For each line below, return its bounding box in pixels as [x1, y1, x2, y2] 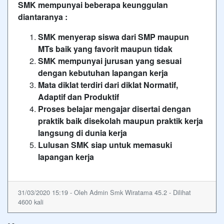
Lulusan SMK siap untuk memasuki [38, 138, 172, 150]
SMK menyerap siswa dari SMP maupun [38, 30, 189, 42]
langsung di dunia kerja [38, 126, 127, 138]
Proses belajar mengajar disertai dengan [38, 102, 191, 114]
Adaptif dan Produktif [38, 90, 119, 102]
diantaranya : [18, 10, 67, 22]
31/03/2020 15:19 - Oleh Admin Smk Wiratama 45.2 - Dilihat [18, 187, 191, 197]
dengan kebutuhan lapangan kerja [38, 66, 168, 78]
